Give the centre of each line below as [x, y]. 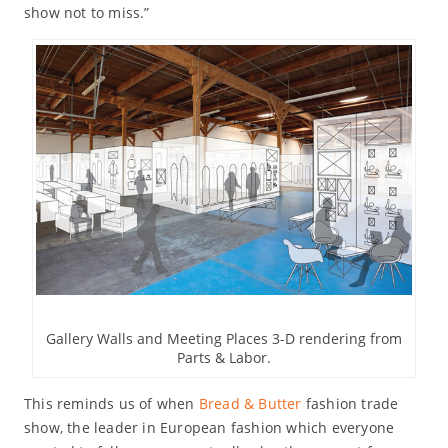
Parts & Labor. [223, 358]
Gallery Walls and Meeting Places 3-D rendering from [223, 339]
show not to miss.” [86, 12]
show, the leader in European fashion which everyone [209, 428]
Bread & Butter [250, 404]
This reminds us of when [111, 404]
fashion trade [350, 404]
